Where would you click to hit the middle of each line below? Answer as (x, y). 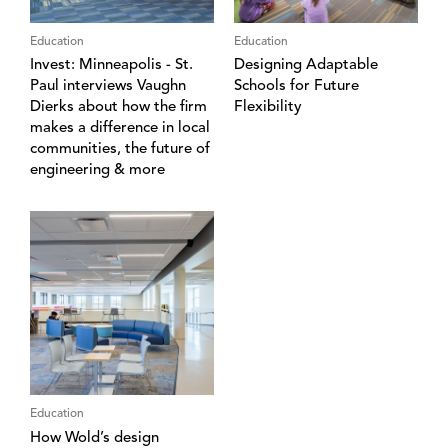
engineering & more (97, 171)
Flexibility (268, 108)
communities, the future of (120, 150)
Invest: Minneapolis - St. (111, 66)
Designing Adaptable (306, 66)
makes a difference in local (120, 129)
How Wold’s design (94, 438)
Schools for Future (296, 87)
